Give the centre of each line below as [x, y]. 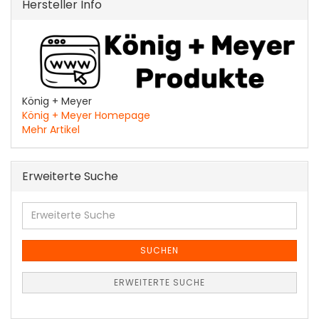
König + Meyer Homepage [86, 115]
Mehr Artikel [51, 129]
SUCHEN [159, 250]
